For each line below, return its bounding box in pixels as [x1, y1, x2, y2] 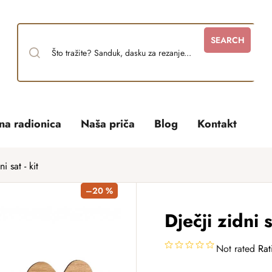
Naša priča [81, 116, 135, 132]
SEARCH [210, 34, 245, 46]
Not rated [216, 242, 255, 256]
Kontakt [197, 116, 237, 132]
